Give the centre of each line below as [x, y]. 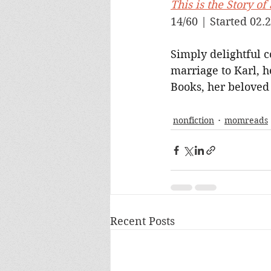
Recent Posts [142, 221]
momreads [246, 120]
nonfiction [194, 120]
